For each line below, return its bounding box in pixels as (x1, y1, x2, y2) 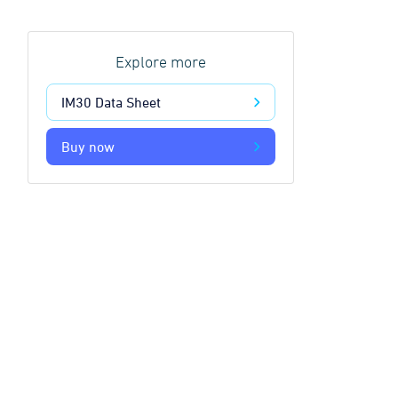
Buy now (61, 139, 115, 155)
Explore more (115, 55, 206, 71)
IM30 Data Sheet (61, 94, 161, 110)
